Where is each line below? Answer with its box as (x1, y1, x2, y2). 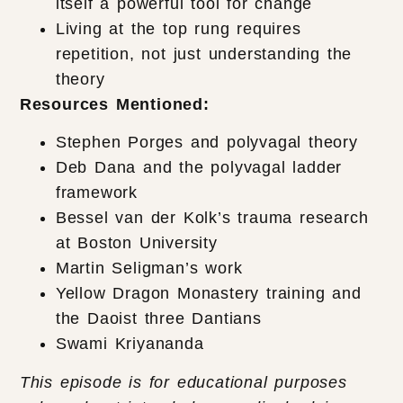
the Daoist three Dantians (55, 309, 262, 328)
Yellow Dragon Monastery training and (55, 284, 362, 303)
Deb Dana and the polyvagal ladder (55, 158, 343, 177)
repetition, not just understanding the (55, 44, 353, 63)
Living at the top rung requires (55, 19, 301, 38)
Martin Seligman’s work (55, 259, 243, 278)
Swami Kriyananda (55, 335, 204, 354)
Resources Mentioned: (19, 94, 210, 113)
